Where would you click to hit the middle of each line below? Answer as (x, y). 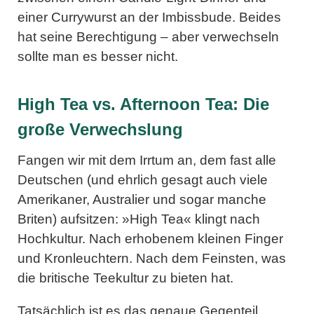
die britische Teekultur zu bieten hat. (125, 278)
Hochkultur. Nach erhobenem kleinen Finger (150, 238)
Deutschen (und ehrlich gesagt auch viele (143, 179)
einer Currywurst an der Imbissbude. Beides (149, 17)
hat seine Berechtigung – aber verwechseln (148, 36)
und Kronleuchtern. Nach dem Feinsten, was (152, 258)
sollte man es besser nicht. (98, 56)
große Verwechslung (100, 129)
